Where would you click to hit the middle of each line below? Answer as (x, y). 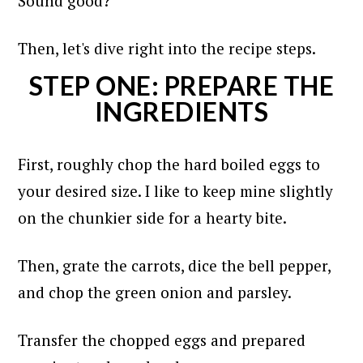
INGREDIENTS (181, 112)
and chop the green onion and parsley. (155, 293)
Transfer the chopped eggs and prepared (162, 340)
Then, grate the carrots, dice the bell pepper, (175, 266)
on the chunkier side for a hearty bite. (153, 218)
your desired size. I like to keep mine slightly (176, 191)
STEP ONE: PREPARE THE (181, 86)
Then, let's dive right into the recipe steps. (167, 49)
